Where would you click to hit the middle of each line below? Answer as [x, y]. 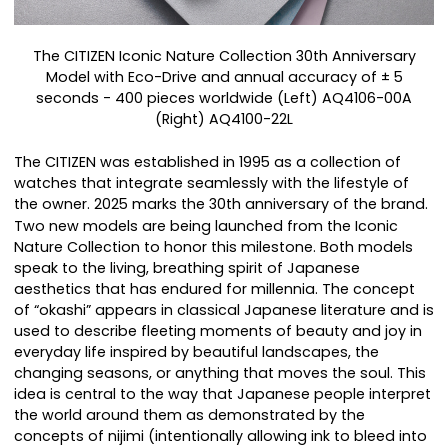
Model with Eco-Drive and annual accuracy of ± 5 [224, 77]
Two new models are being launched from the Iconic [206, 226]
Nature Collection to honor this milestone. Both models [213, 247]
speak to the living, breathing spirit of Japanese [187, 268]
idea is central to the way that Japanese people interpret [222, 394]
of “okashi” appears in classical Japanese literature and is [224, 310]
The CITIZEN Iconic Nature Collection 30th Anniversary [224, 56]
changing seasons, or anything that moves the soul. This [220, 373]
